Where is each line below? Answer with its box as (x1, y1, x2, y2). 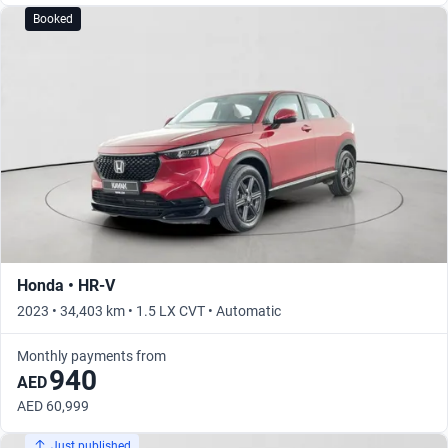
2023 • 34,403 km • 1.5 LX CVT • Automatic (17, 303, 281, 320)
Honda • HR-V (17, 276, 115, 296)
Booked (33, 12, 73, 27)
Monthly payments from (17, 348, 166, 365)
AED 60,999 (17, 398, 89, 415)
